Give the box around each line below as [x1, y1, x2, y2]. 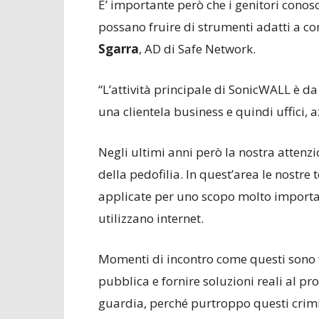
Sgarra [98, 41, 139, 57]
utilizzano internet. [98, 210, 204, 226]
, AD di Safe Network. [139, 41, 256, 57]
